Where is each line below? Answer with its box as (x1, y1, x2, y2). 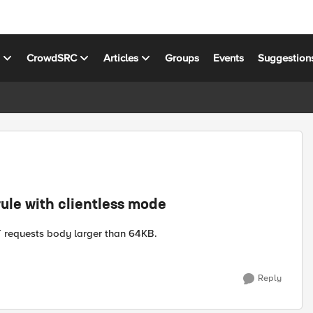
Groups (165, 51, 200, 64)
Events (213, 51, 245, 64)
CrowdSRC (27, 51, 78, 64)
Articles (103, 51, 139, 64)
